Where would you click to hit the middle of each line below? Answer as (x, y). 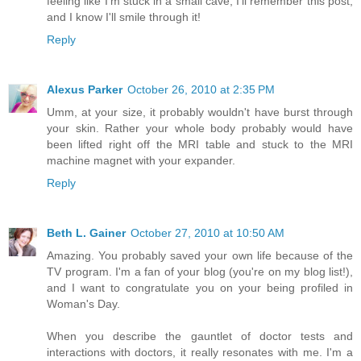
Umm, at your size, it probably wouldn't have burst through (200, 112)
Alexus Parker (85, 90)
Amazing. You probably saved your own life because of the (200, 256)
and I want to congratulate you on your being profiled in (200, 288)
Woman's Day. (83, 304)
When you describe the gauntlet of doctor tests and (200, 336)
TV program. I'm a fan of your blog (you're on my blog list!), (200, 272)
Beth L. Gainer (86, 233)
